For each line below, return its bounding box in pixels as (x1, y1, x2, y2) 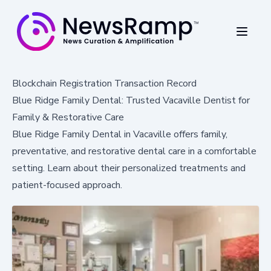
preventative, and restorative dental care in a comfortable (12, 144, 256, 158)
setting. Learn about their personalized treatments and (12, 161, 246, 175)
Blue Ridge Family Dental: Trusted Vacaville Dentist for (12, 93, 250, 107)
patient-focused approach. (12, 178, 122, 192)
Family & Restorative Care (12, 110, 124, 124)
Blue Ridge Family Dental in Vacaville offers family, (12, 127, 227, 141)
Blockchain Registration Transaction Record (12, 76, 197, 90)
